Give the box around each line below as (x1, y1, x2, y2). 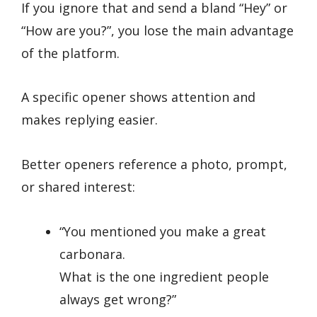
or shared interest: (21, 178, 135, 195)
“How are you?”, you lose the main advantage (21, 21, 294, 39)
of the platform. (21, 44, 120, 62)
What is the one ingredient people (59, 267, 269, 285)
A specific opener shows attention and (21, 88, 255, 106)
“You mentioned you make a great (59, 222, 266, 240)
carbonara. (59, 245, 125, 263)
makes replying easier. (21, 111, 158, 129)
